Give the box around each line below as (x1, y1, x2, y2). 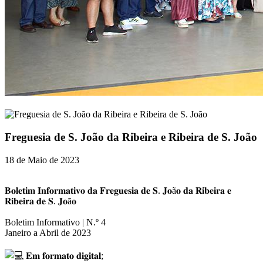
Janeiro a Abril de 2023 (5, 227, 91, 238)
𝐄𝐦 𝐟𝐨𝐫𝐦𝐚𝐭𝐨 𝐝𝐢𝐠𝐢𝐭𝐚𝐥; (23, 250, 103, 261)
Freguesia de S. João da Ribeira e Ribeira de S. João (5, 130, 257, 143)
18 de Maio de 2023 (5, 154, 79, 165)
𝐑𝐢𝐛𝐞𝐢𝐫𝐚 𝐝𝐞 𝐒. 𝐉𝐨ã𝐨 (5, 195, 76, 206)
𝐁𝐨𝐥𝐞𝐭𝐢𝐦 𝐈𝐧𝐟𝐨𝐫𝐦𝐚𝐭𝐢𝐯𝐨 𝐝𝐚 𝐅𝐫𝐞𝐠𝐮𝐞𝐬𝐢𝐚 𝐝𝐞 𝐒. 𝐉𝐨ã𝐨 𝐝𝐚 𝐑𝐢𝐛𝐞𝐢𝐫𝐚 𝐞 (5, 185, 231, 195)
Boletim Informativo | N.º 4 (5, 217, 106, 227)
